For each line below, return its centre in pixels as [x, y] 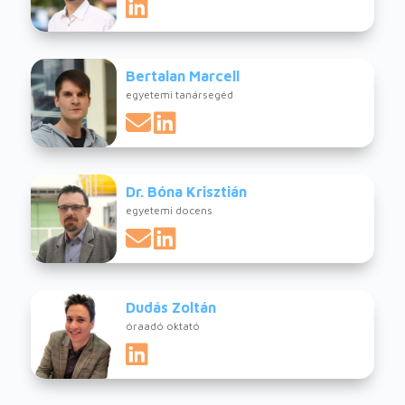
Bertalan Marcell [182, 76]
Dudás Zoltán [170, 308]
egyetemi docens [169, 211]
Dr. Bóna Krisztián [186, 192]
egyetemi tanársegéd [179, 95]
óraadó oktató [162, 326]
